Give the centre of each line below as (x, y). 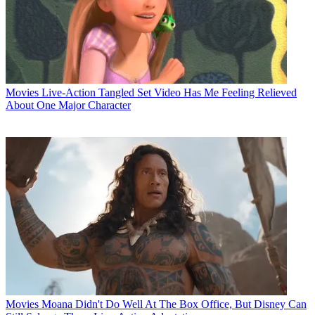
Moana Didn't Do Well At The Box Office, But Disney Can (174, 304)
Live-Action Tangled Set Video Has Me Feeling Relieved (169, 92)
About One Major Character (68, 105)
